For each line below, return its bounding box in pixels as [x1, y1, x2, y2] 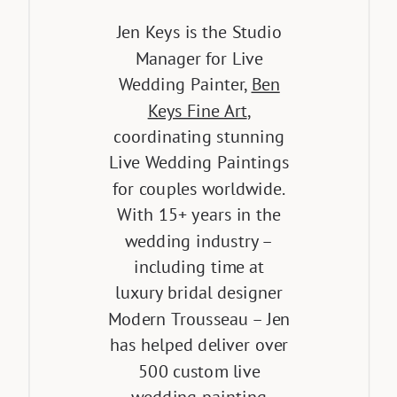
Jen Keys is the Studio [116, 20, 282, 44]
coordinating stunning [113, 125, 285, 148]
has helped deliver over [109, 333, 289, 356]
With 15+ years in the [117, 203, 282, 226]
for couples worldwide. [113, 177, 286, 200]
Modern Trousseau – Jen [107, 307, 291, 331]
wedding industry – [125, 230, 273, 253]
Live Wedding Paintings [109, 151, 290, 175]
